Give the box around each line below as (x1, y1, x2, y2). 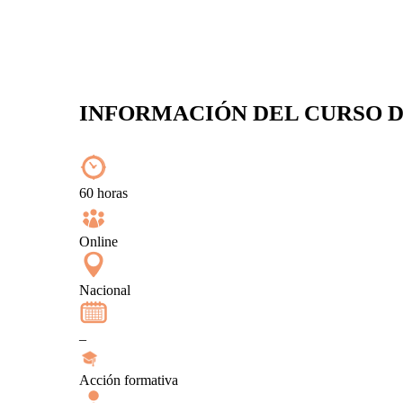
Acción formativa (79, 372, 178, 389)
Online (79, 234, 118, 250)
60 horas (79, 185, 128, 201)
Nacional (79, 282, 130, 299)
